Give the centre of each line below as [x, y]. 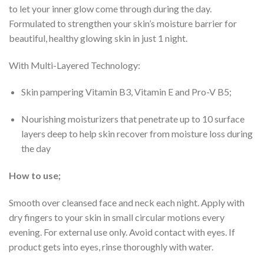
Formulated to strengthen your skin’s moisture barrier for [123, 23]
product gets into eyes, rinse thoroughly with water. [111, 246]
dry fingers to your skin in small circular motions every [117, 217]
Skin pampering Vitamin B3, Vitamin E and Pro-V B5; [126, 92]
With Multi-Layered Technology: [75, 65]
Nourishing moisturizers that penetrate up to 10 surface [133, 119]
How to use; [35, 175]
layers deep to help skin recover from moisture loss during [137, 134]
